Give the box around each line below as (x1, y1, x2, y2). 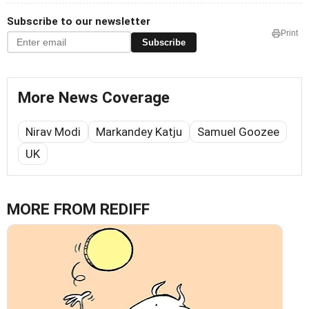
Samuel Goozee (197, 125, 279, 139)
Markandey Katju (96, 125, 182, 139)
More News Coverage (18, 88, 170, 108)
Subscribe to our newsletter (7, 15, 150, 28)
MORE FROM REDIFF (7, 200, 150, 219)
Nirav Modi (26, 125, 81, 139)
